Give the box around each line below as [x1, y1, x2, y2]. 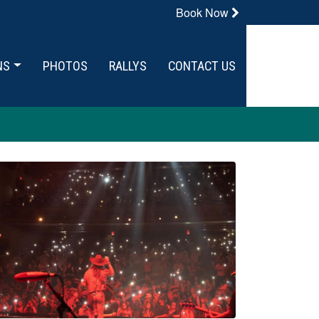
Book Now [176, 4, 231, 21]
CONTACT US [168, 58, 236, 73]
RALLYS [109, 58, 147, 73]
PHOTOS [43, 58, 88, 73]
